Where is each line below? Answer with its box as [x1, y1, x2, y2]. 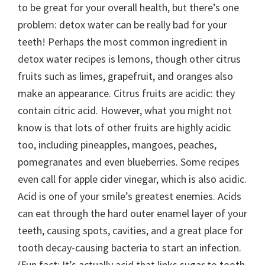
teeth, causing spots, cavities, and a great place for [18, 224, 243, 237]
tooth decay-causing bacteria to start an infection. [18, 241, 241, 254]
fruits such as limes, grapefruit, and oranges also [18, 69, 233, 83]
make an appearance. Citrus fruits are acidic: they [18, 86, 235, 100]
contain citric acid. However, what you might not [18, 104, 232, 117]
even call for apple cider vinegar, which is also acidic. [18, 172, 247, 186]
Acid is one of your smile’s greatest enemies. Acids [18, 189, 241, 203]
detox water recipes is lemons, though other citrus [18, 52, 241, 66]
